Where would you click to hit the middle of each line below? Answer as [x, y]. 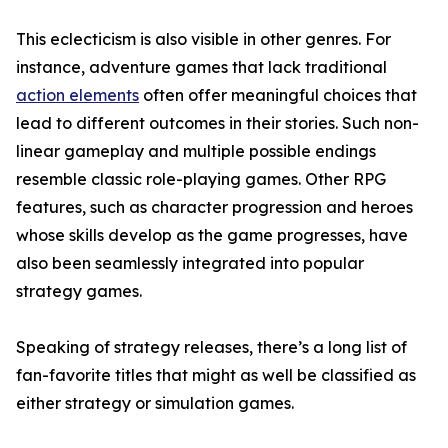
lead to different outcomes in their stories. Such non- [217, 123]
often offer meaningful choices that [278, 95]
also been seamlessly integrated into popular [190, 263]
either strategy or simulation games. [155, 403]
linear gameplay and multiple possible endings [196, 151]
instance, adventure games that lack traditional [201, 67]
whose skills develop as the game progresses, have [212, 235]
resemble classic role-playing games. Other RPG [201, 179]
